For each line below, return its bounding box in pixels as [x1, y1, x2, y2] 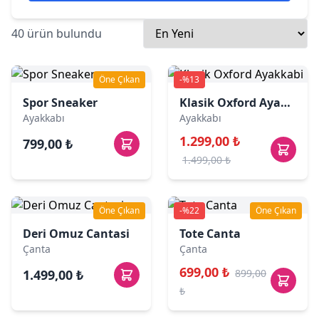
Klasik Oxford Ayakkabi [281, 95, 291, 110]
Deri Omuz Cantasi [23, 226, 130, 241]
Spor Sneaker [23, 95, 98, 110]
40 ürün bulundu [11, 26, 102, 41]
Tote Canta [179, 226, 241, 241]
